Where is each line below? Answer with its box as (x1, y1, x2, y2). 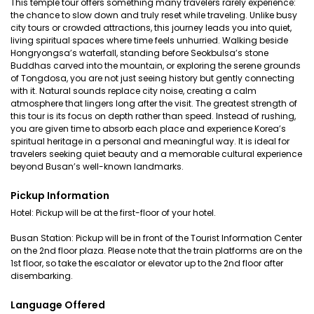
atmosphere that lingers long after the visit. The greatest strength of (11, 97, 297, 109)
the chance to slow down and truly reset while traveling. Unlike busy (11, 9, 297, 21)
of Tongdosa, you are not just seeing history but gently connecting (11, 72, 294, 84)
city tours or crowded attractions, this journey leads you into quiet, (11, 22, 292, 34)
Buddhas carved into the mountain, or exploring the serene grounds (11, 60, 301, 71)
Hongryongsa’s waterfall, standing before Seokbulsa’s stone (11, 47, 268, 59)
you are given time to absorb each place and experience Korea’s (11, 123, 286, 135)
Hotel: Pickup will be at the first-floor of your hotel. (11, 207, 216, 219)
